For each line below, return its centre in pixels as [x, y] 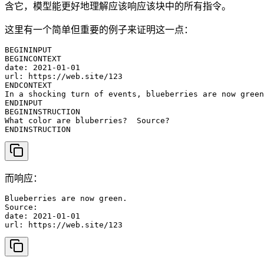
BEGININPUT [28, 49]
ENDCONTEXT [28, 85]
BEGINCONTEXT [33, 58]
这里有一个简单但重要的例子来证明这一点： [99, 29]
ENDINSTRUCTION [38, 129]
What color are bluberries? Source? [87, 120]
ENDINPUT [24, 103]
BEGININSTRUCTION [42, 111]
